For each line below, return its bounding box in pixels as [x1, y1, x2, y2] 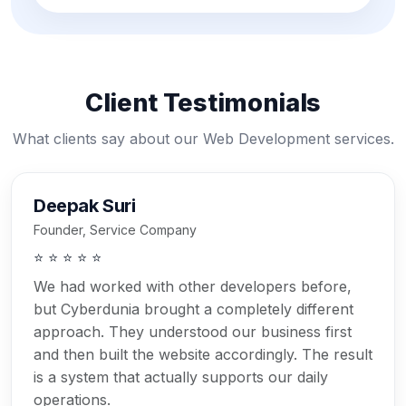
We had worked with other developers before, [34, 277, 352, 296]
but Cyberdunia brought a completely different [34, 300, 353, 319]
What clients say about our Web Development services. [12, 130, 394, 149]
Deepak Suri [34, 195, 136, 217]
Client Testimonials [84, 88, 322, 119]
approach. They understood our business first [34, 323, 352, 342]
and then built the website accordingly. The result [34, 345, 372, 364]
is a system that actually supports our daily [34, 368, 328, 387]
